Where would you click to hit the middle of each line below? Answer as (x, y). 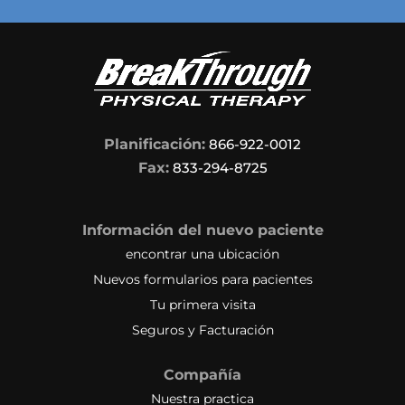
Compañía (202, 374)
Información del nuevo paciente (202, 230)
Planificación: (155, 144)
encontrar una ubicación (202, 254)
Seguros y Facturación (202, 330)
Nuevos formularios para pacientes (202, 279)
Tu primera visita (202, 304)
